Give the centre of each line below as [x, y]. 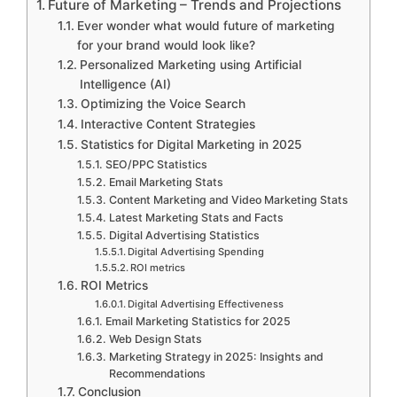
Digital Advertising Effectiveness [205, 304]
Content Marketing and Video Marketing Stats [228, 199]
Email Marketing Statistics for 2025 [198, 321]
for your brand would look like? [166, 45]
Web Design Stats [155, 339]
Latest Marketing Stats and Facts [196, 217]
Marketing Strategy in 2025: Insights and [216, 356]
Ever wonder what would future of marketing [206, 25]
